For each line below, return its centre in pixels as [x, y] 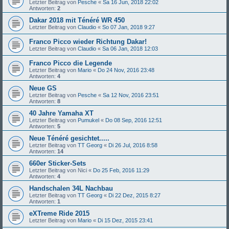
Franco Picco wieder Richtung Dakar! [88, 41]
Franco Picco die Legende [71, 63]
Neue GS [43, 88]
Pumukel [88, 120]
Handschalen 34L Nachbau [71, 188]
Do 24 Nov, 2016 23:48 [126, 70]
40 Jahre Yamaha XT [61, 113]
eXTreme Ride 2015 [59, 213]
